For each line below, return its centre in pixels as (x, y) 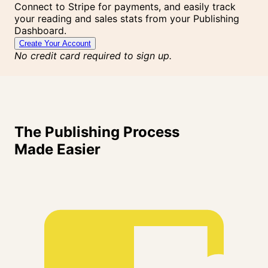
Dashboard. (40, 30)
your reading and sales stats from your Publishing (127, 18)
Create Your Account (55, 43)
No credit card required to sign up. (93, 55)
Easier (79, 150)
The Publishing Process (97, 132)
